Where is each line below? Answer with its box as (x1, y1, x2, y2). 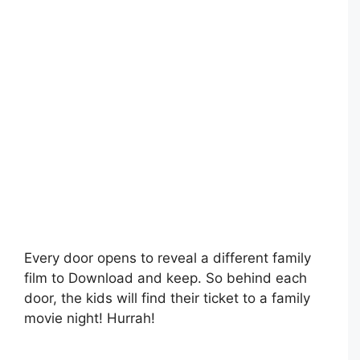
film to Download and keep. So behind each (24, 270, 307, 287)
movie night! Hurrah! (24, 310, 155, 327)
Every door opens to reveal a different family (24, 250, 311, 267)
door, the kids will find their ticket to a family (24, 290, 310, 307)
